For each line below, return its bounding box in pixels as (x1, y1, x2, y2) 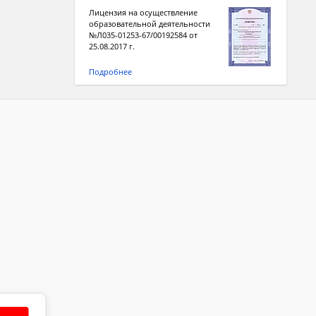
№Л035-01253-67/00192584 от (89, 30, 197, 40)
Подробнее (89, 66, 132, 77)
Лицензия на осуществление (89, 7, 197, 18)
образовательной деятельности (89, 18, 210, 29)
